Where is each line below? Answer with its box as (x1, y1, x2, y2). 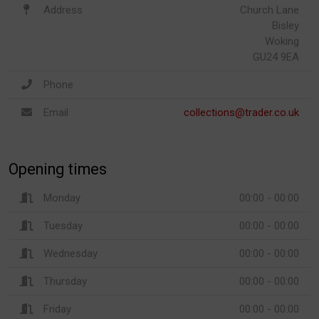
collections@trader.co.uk (184, 105, 299, 119)
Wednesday (40, 246, 98, 260)
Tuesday (40, 219, 83, 232)
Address (43, 3, 83, 16)
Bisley (272, 19, 299, 32)
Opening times (9, 159, 107, 178)
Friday (40, 302, 71, 315)
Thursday (40, 274, 87, 288)
